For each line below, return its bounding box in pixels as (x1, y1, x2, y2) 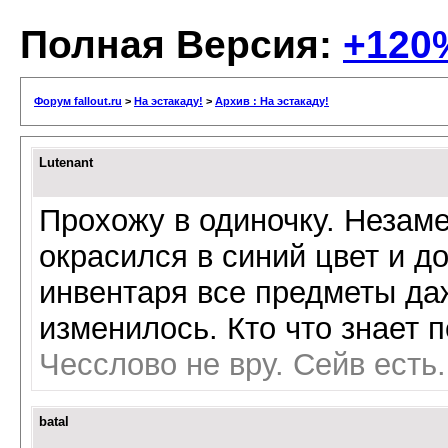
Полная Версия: (20, 23, 343, 66)
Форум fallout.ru (34, 95, 122, 107)
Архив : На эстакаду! (215, 95, 329, 107)
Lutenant (39, 155, 93, 170)
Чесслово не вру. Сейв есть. (39, 347, 446, 382)
